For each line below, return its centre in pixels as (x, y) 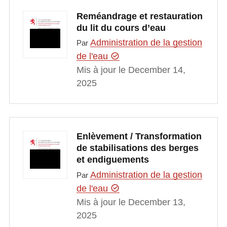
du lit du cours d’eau (121, 28)
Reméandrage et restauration (139, 16)
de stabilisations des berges (137, 148)
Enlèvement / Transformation (139, 137)
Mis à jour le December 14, (131, 70)
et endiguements (112, 160)
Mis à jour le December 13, (131, 202)
